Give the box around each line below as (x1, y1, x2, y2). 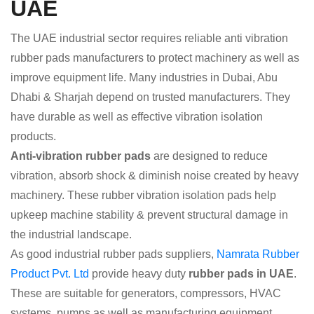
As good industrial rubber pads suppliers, (11, 248, 217, 260)
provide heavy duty (89, 268, 189, 280)
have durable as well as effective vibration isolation (11, 111, 263, 123)
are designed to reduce (151, 150, 268, 162)
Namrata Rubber (217, 248, 299, 260)
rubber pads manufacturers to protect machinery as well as (11, 52, 299, 64)
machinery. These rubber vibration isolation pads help (11, 189, 276, 201)
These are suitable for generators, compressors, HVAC (11, 287, 281, 299)
